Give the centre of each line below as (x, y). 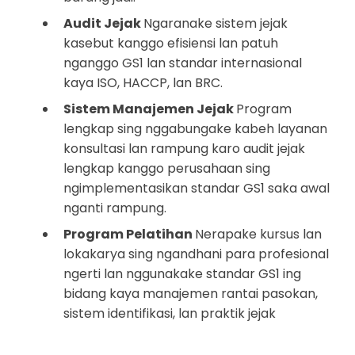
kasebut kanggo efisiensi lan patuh (171, 44)
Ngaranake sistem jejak (216, 24)
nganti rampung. (115, 208)
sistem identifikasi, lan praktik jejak (170, 314)
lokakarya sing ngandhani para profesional (196, 254)
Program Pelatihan (129, 235)
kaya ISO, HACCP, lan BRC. (143, 83)
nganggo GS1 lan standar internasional (183, 63)
